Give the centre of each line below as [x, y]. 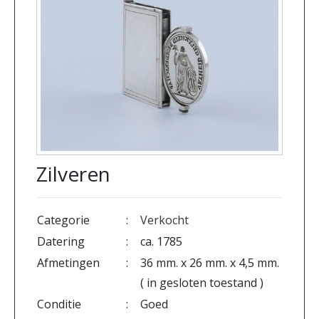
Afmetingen [68, 263]
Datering [61, 241]
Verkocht [164, 220]
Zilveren [73, 174]
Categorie [63, 220]
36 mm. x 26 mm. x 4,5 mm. [210, 263]
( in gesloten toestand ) [202, 283]
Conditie [59, 304]
